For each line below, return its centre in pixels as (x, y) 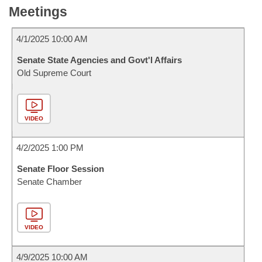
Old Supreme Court (54, 73)
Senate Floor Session (61, 169)
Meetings (38, 12)
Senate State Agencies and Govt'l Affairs (99, 60)
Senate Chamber (49, 182)
